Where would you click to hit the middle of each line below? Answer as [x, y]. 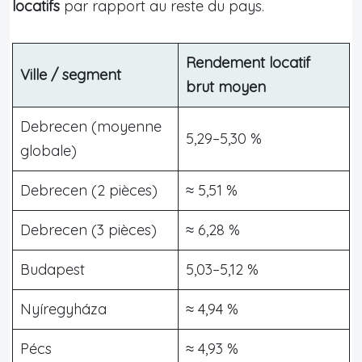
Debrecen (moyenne [91, 126]
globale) [48, 150]
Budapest [53, 269]
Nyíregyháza [63, 309]
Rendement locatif [248, 62]
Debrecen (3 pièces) [88, 229]
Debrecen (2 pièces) [89, 190]
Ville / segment [71, 74]
